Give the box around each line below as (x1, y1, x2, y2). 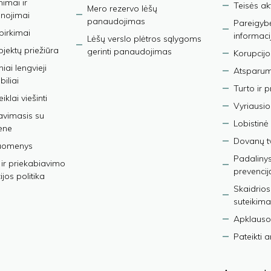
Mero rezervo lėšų (87, 2, 157, 14)
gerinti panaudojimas (87, 45, 172, 57)
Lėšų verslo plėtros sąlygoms (87, 33, 201, 44)
